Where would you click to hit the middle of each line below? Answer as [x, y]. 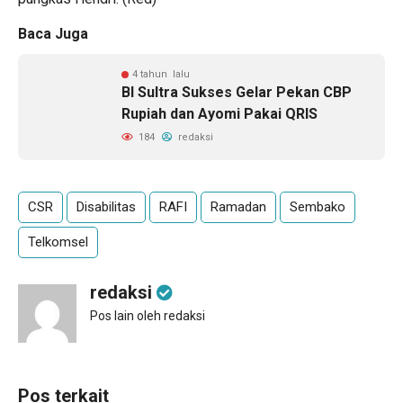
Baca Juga [53, 34]
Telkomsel [58, 242]
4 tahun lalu [161, 74]
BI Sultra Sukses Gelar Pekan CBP [237, 92]
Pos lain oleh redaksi [148, 316]
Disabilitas [106, 207]
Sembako [318, 207]
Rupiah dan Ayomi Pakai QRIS [219, 114]
